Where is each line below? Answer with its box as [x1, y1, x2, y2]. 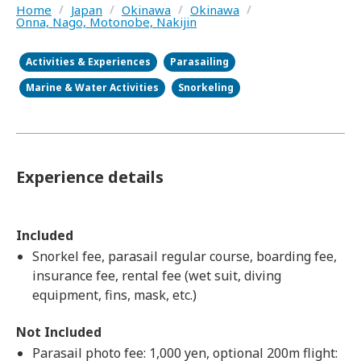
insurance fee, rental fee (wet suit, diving [32, 267, 281, 284]
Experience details [16, 166, 164, 188]
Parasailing [170, 55, 229, 68]
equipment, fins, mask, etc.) [32, 286, 197, 304]
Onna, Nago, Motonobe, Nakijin [16, 14, 197, 30]
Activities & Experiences [26, 55, 151, 68]
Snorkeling [178, 81, 234, 94]
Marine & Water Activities [26, 81, 159, 94]
